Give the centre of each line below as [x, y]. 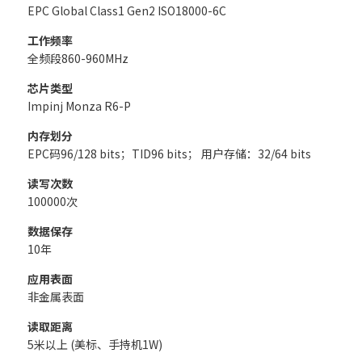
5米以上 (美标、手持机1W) [95, 344]
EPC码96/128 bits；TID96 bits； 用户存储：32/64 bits [169, 154]
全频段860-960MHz [78, 58]
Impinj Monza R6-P [79, 106]
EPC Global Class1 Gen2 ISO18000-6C [127, 11]
